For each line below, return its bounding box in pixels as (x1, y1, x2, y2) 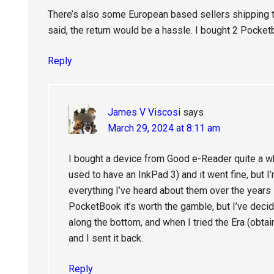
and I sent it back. (68, 232, 143, 244)
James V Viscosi (108, 106, 180, 118)
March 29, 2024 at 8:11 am (108, 122, 220, 134)
